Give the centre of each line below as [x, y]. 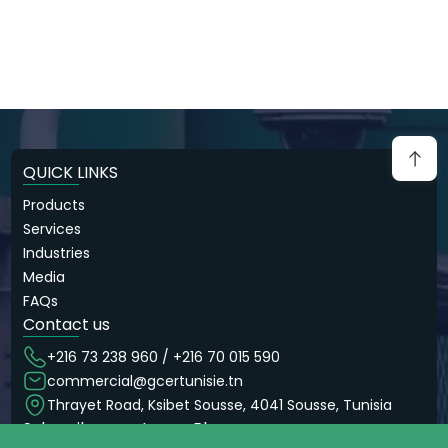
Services [52, 229]
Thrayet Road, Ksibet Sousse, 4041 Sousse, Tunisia [220, 405]
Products [54, 205]
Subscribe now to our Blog [125, 428]
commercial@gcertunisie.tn [145, 381]
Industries [57, 253]
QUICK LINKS [71, 172]
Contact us [67, 324]
